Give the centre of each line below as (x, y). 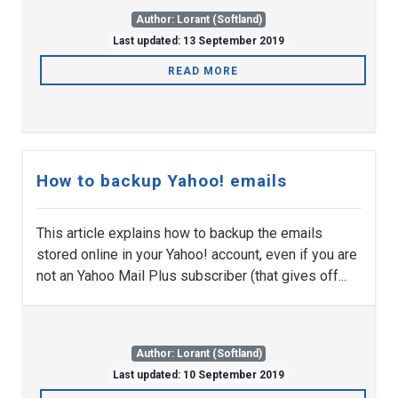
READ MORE (203, 72)
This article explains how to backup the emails (179, 234)
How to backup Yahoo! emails (162, 181)
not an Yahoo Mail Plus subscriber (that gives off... (191, 276)
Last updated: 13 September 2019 (199, 41)
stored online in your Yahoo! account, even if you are (197, 255)
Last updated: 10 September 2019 (199, 375)
